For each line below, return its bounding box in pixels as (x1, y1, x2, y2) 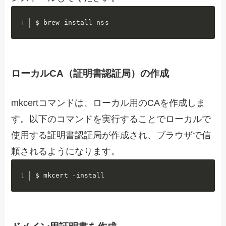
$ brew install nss (35, 19, 109, 27)
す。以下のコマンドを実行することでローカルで (11, 114, 211, 124)
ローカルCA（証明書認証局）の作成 (11, 68, 169, 79)
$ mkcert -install (35, 172, 105, 180)
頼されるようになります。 (11, 146, 121, 156)
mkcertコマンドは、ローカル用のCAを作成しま (11, 97, 206, 108)
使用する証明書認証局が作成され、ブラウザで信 (11, 130, 211, 140)
